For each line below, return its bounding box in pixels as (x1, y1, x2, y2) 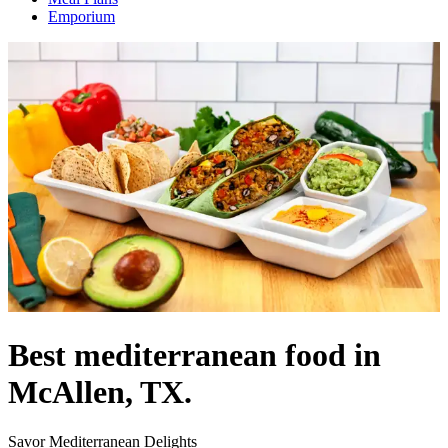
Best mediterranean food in (8, 337, 381, 374)
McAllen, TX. (8, 374, 192, 411)
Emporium (48, 8, 115, 25)
